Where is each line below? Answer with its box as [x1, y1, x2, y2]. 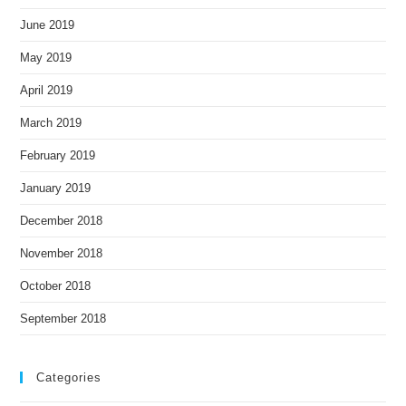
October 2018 [20, 279, 92, 294]
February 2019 [20, 149, 96, 163]
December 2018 [20, 214, 103, 228]
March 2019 [20, 116, 82, 130]
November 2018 [20, 246, 103, 261]
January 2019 [20, 181, 92, 196]
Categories [36, 371, 102, 385]
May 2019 [20, 51, 72, 65]
